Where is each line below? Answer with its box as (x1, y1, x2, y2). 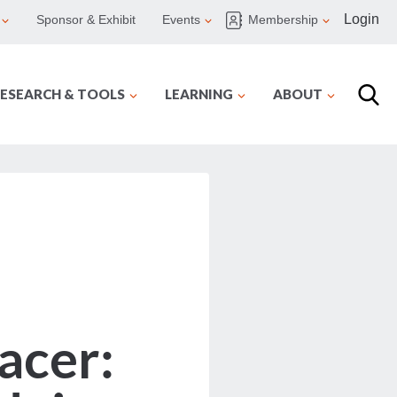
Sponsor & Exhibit (36, 12, 136, 27)
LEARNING (165, 86, 233, 102)
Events (162, 12, 200, 27)
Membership (248, 12, 318, 27)
